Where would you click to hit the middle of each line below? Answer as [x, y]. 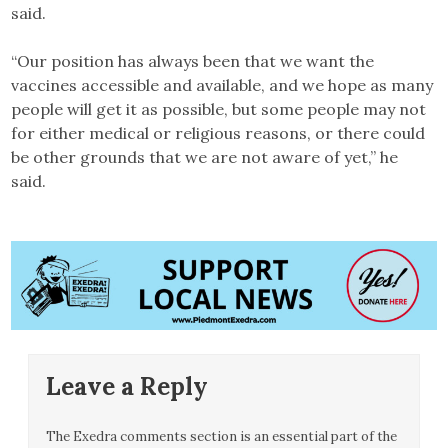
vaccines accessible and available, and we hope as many [222, 85]
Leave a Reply [127, 386]
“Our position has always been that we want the [193, 61]
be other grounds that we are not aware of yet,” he [205, 157]
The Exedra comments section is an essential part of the [222, 436]
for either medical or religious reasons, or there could [218, 133]
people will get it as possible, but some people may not [219, 109]
